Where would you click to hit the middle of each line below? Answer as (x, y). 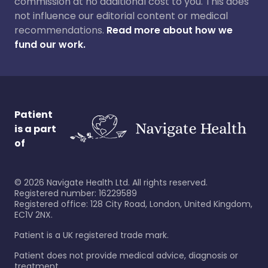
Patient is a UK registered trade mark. (92, 235)
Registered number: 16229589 (76, 193)
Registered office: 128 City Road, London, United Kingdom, (133, 204)
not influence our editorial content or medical (121, 16)
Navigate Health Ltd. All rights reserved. (126, 182)
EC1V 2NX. (33, 215)
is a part (35, 129)
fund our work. (50, 45)
